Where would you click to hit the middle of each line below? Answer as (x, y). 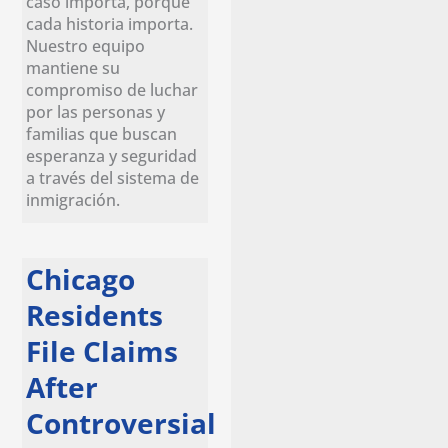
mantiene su (73, 67)
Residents (95, 315)
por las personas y (96, 111)
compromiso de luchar (112, 89)
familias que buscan (102, 133)
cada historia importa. (110, 23)
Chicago (81, 279)
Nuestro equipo (86, 45)
